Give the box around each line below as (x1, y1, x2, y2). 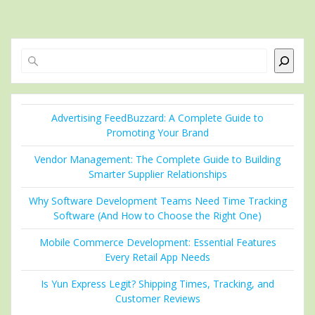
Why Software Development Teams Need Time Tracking (28, 194, 287, 208)
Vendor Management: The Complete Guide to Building (34, 153, 281, 167)
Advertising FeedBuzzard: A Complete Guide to (51, 111, 264, 125)
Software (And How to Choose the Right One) (53, 209, 262, 223)
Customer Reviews (115, 292, 200, 306)
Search (157, 48, 189, 63)
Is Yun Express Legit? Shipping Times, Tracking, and (41, 277, 274, 291)
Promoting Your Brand (106, 126, 209, 140)
